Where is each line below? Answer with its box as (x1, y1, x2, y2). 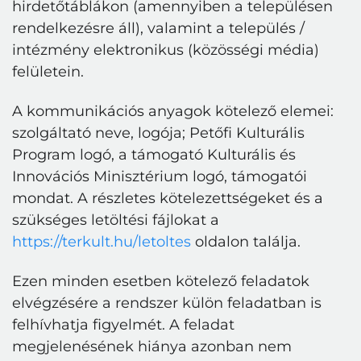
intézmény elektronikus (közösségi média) (12, 41, 319, 60)
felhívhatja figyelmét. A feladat (12, 316, 234, 334)
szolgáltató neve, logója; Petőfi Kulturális (12, 124, 305, 143)
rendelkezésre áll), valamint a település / (12, 19, 305, 38)
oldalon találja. (191, 233, 301, 251)
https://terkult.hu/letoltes (12, 233, 191, 251)
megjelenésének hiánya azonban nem (12, 338, 292, 356)
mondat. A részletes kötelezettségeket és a (12, 189, 323, 208)
